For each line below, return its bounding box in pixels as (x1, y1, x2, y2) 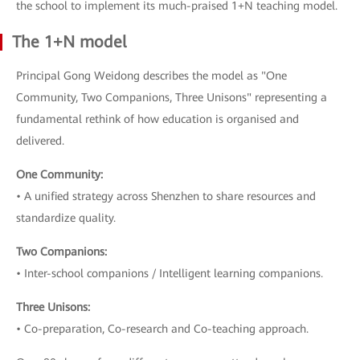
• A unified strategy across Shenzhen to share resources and (16, 189, 316, 202)
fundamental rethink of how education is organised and (16, 112, 299, 125)
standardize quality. (16, 211, 116, 224)
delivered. (16, 133, 64, 147)
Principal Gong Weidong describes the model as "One (16, 68, 287, 82)
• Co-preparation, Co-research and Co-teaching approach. (16, 321, 309, 335)
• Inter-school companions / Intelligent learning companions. (16, 266, 323, 280)
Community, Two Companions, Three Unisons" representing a (16, 90, 327, 104)
